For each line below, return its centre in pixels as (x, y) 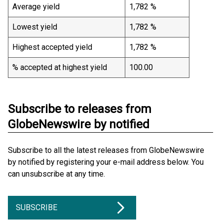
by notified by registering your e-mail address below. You (106, 162)
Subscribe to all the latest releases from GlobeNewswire (106, 150)
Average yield (36, 7)
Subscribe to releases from (80, 109)
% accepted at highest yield (67, 67)
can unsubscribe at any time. (56, 174)
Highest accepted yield (52, 47)
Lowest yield (35, 27)
